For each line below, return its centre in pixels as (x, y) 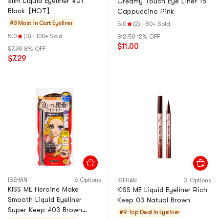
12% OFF (148, 37)
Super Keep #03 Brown (45, 210)
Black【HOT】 (31, 11)
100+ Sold (49, 36)
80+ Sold (158, 24)
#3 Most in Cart (31, 23)
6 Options (88, 180)
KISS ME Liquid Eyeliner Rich (162, 190)
